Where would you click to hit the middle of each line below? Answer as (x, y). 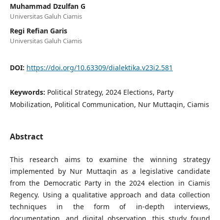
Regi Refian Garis (38, 30)
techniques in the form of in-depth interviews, (110, 206)
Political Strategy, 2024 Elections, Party (110, 92)
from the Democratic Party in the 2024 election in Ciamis (110, 183)
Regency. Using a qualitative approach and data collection (110, 194)
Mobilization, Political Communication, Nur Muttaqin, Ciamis (109, 104)
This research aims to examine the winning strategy (110, 159)
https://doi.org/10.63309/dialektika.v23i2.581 (99, 67)
